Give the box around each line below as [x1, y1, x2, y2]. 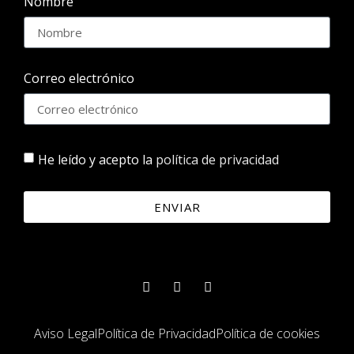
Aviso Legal [34, 325, 97, 343]
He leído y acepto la [38, 151, 156, 168]
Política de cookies [216, 325, 320, 343]
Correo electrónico [24, 70, 134, 88]
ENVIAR [153, 198, 201, 215]
